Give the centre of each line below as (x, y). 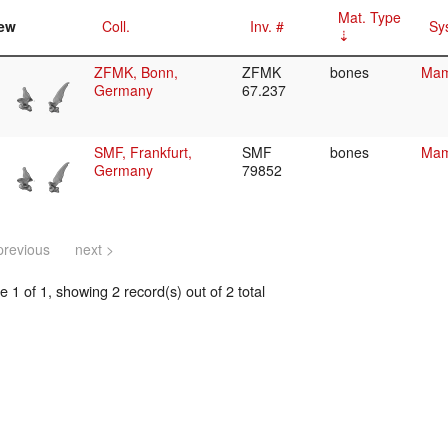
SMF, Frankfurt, (143, 152)
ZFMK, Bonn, (136, 72)
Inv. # (267, 26)
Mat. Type (369, 17)
